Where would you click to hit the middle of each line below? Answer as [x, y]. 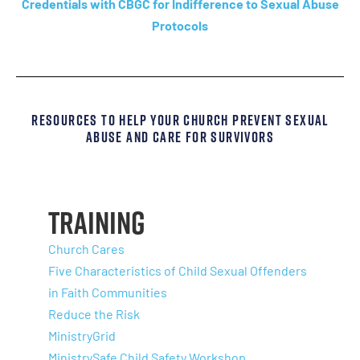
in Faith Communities [108, 292]
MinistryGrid [82, 335]
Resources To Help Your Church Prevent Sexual [180, 120]
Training [97, 222]
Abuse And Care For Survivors [180, 137]
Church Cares [86, 248]
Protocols [180, 26]
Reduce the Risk [94, 313]
